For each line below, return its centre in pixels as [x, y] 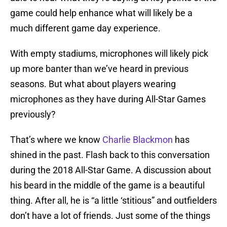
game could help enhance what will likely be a [101, 13]
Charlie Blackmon [138, 140]
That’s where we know [56, 140]
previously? [33, 115]
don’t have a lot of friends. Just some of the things [110, 216]
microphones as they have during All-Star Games [108, 99]
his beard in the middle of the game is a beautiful [107, 185]
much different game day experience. [85, 28]
